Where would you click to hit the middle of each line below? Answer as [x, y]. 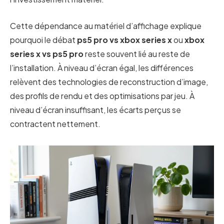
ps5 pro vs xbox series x [124, 39]
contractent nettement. [55, 123]
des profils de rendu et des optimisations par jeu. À [102, 95]
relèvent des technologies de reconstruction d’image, [109, 81]
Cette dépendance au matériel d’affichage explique [106, 25]
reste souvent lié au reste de [137, 53]
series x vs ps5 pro [47, 53]
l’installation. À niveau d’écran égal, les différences [102, 67]
